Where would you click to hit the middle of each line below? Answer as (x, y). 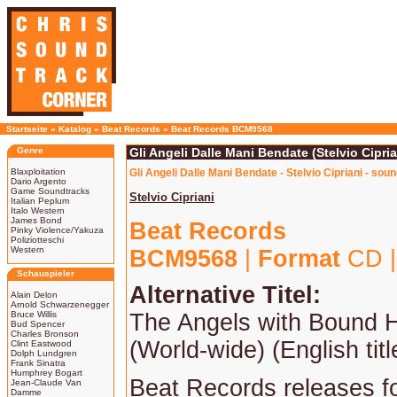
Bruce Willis (34, 314)
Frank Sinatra (38, 363)
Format (299, 259)
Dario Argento (39, 181)
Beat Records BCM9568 (222, 129)
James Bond (36, 220)
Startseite (27, 129)
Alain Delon (34, 295)
